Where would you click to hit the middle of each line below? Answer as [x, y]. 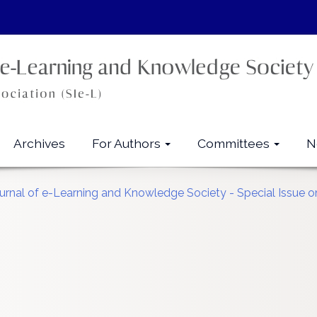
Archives [39, 143]
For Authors [128, 143]
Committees [235, 143]
